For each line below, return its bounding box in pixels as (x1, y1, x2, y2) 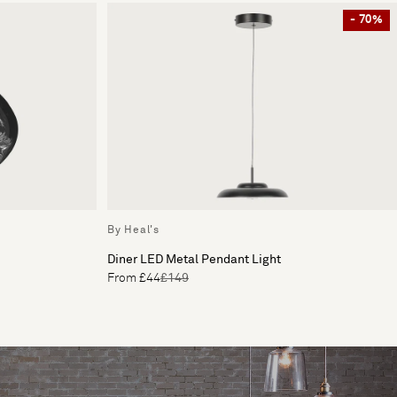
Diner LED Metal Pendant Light (107, 253, 281, 266)
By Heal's (107, 224, 160, 236)
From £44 (107, 271, 160, 284)
